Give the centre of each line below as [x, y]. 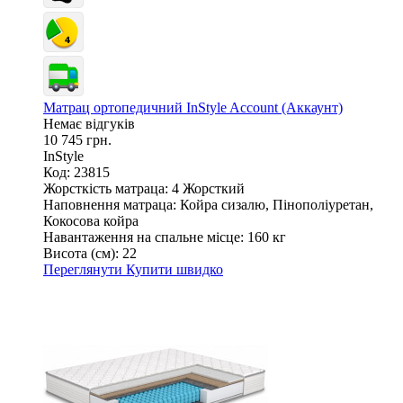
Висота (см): [81, 253]
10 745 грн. [77, 139]
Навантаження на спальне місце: [143, 237]
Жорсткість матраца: [106, 188]
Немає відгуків [89, 123]
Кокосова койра [91, 220]
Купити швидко [175, 269]
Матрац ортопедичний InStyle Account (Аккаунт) [193, 107]
